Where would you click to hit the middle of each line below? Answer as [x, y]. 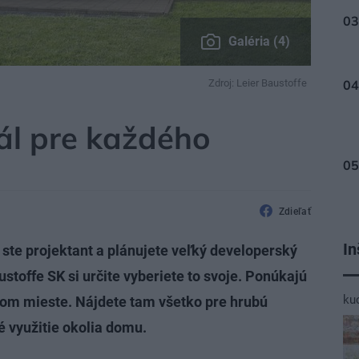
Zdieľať [294, 212]
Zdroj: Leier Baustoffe [258, 83]
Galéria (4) [259, 41]
